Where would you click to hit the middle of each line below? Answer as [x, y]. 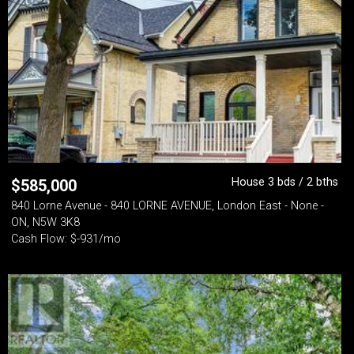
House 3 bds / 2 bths [285, 182]
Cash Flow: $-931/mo [66, 239]
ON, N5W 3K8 [45, 222]
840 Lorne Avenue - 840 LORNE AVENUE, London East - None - [168, 206]
